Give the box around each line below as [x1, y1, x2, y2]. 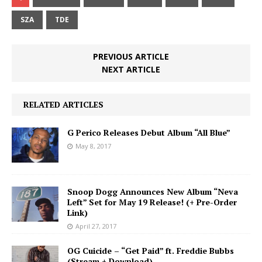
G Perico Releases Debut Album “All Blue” [67, 126, 230, 138]
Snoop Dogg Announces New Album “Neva [67, 185, 238, 197]
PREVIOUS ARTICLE [93, 50, 169, 62]
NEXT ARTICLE [102, 63, 160, 75]
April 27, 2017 [75, 221, 116, 230]
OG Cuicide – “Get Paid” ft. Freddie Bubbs [67, 244, 234, 256]
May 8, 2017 [75, 141, 111, 150]
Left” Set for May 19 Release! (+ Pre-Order [67, 196, 237, 208]
